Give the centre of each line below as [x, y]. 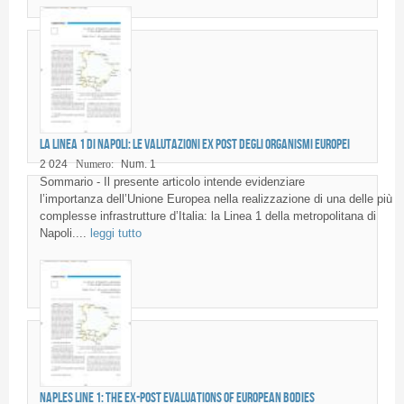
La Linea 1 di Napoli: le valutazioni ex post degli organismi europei [194, 143]
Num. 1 [138, 165]
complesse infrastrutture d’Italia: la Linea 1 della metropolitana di [207, 216]
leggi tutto [115, 234]
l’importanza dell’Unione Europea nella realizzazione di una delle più [216, 199]
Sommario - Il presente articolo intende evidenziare [172, 182]
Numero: [94, 165]
